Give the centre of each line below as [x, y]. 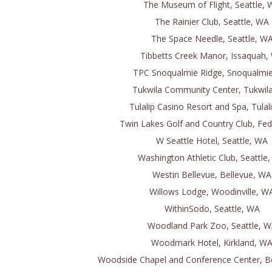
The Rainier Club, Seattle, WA [212, 22]
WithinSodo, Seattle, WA [212, 209]
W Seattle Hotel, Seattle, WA [212, 141]
